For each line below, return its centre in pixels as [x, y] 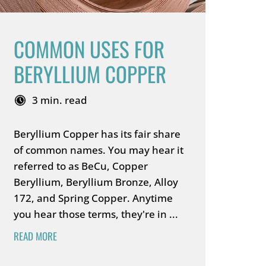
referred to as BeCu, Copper [80, 166]
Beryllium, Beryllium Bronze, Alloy [96, 182]
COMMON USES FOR [89, 49]
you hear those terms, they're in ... [96, 214]
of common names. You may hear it [98, 150]
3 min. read [59, 100]
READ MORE [35, 236]
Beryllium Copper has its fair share [97, 134]
